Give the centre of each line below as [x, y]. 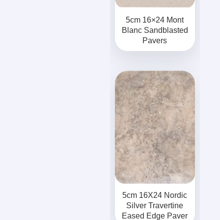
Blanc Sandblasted [155, 30]
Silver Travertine [155, 206]
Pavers [155, 41]
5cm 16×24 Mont [155, 20]
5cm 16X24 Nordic [155, 195]
